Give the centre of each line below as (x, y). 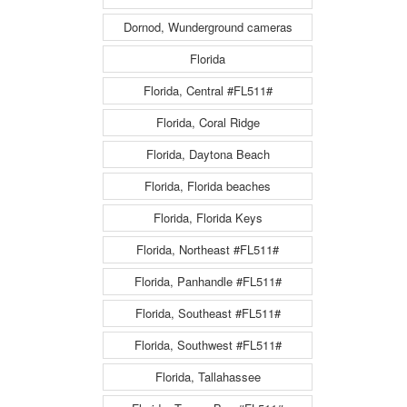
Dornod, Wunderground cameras (208, 26)
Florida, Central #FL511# (208, 90)
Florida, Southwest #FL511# (208, 344)
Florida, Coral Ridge (208, 122)
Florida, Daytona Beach (208, 154)
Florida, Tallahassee (208, 376)
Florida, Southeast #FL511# (208, 313)
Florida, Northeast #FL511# (208, 249)
